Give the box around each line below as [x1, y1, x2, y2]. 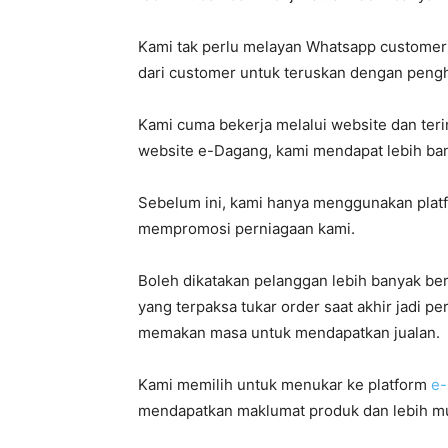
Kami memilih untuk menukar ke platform [138, 375, 431, 394]
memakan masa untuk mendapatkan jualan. [138, 323, 440, 342]
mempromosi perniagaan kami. [138, 219, 355, 238]
